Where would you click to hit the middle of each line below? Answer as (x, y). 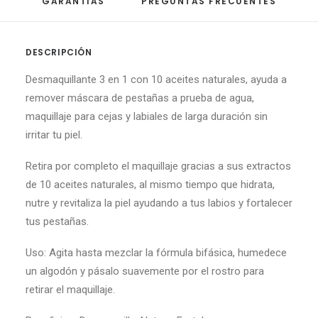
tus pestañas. (57, 221)
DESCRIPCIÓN (59, 52)
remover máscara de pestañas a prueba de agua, (140, 98)
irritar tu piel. (54, 135)
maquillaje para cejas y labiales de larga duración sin (147, 116)
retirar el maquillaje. (70, 290)
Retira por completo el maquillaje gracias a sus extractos (158, 166)
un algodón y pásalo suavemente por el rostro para (145, 271)
